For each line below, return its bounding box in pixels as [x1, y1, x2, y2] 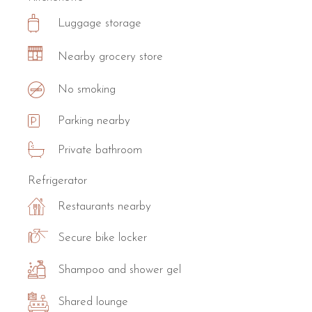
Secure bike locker [58, 231, 148, 244]
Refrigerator [28, 175, 88, 187]
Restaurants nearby [58, 201, 152, 213]
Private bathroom [58, 143, 143, 156]
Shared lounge [58, 296, 129, 309]
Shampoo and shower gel [58, 263, 182, 276]
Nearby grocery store [58, 50, 164, 63]
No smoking [58, 84, 116, 96]
